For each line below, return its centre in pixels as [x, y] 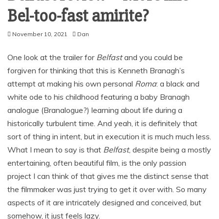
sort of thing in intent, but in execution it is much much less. [109, 136]
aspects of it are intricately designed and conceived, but [104, 202]
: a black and [178, 83]
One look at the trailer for [52, 57]
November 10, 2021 [40, 34]
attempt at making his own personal [71, 83]
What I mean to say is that [55, 149]
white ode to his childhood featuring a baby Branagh [99, 97]
